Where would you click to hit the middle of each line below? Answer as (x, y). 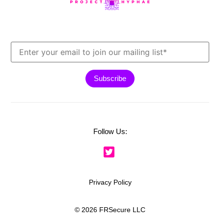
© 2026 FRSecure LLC (110, 209)
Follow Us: (110, 132)
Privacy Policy (110, 182)
